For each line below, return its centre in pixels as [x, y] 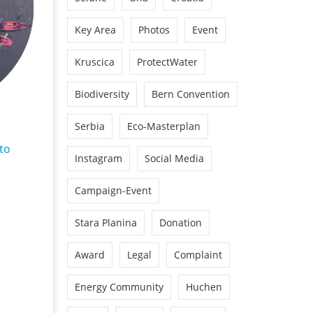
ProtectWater [167, 61]
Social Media [174, 158]
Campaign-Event [113, 190]
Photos [154, 29]
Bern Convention [191, 94]
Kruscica [95, 61]
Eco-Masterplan [164, 126]
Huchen [204, 286]
